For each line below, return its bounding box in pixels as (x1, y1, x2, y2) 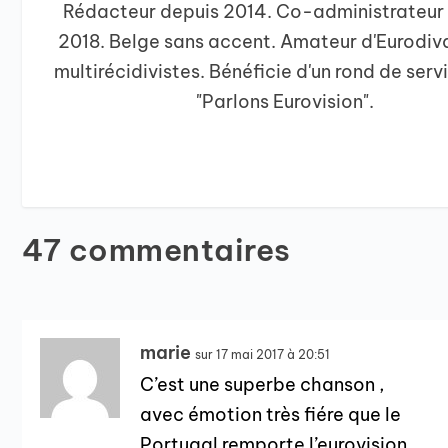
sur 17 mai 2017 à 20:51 (195, 346, 331, 362)
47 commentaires (22, 230, 291, 269)
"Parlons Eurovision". (196, 89, 375, 113)
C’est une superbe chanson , (140, 372, 385, 396)
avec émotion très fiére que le (140, 402, 402, 426)
